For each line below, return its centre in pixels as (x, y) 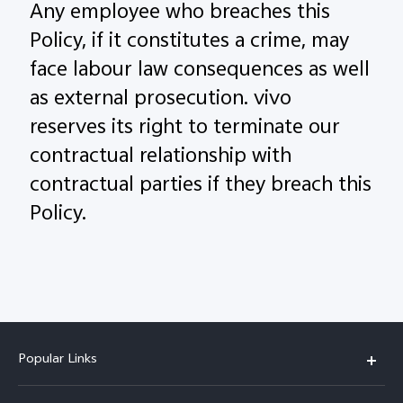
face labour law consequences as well (200, 72)
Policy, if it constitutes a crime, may (190, 43)
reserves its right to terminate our (185, 129)
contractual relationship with (161, 158)
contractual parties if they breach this (201, 187)
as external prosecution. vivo (161, 100)
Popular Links (58, 361)
